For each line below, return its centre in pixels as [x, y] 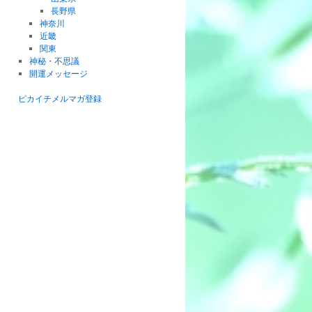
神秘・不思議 [54, 61]
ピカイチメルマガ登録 [60, 98]
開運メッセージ [58, 73]
